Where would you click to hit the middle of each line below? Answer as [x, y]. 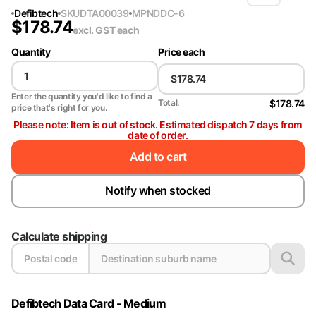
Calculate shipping [59, 236]
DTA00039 [104, 13]
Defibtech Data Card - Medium [89, 303]
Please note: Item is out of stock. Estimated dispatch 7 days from [158, 124]
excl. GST [95, 30]
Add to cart [158, 157]
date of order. [158, 135]
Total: [169, 103]
